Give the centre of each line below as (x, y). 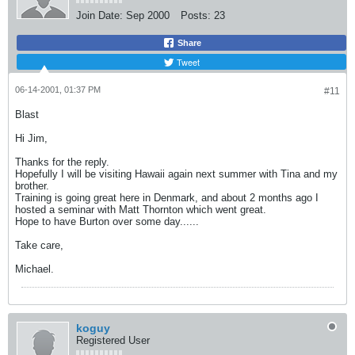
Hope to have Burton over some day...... (107, 221)
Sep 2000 (148, 15)
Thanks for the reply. (62, 162)
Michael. (34, 269)
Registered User (113, 340)
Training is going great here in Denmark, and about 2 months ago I (167, 198)
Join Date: (99, 15)
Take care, (39, 245)
